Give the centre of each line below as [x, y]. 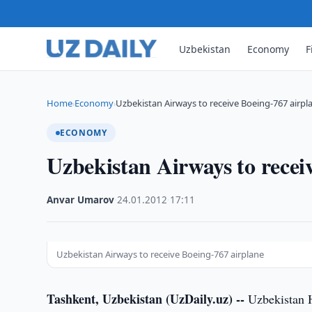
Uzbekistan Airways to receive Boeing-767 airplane [161, 254]
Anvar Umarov [81, 200]
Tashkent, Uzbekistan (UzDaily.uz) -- [146, 299]
